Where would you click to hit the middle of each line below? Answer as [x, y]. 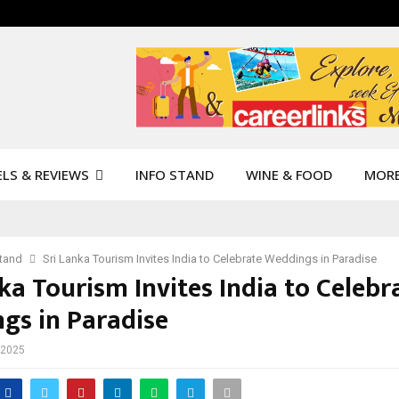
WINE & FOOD [289, 175]
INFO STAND [175, 175]
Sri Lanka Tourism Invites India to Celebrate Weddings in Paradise [210, 259]
